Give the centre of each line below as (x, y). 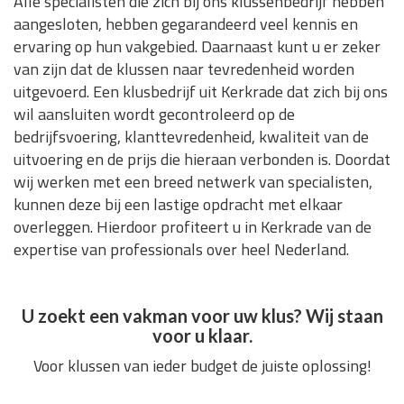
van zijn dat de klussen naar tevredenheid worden (184, 69)
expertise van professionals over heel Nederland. (181, 250)
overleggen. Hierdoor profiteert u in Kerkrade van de (193, 227)
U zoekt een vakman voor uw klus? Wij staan (202, 316)
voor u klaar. (202, 336)
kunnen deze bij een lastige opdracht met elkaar (178, 205)
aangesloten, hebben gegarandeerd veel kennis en (186, 24)
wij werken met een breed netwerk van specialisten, (193, 182)
